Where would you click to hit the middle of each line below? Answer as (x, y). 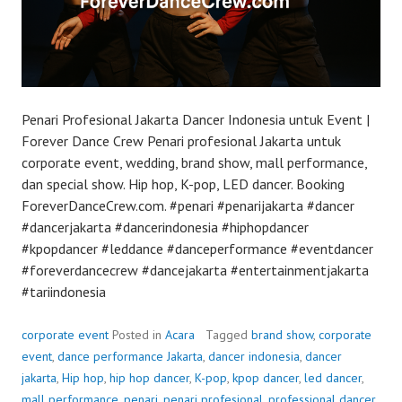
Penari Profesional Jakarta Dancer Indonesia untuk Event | (196, 119)
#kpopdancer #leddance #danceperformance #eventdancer (197, 248)
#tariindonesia (64, 291)
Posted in (139, 334)
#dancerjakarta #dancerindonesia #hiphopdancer (165, 227)
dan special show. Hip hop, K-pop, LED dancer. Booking (183, 184)
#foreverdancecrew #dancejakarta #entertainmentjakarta (195, 270)
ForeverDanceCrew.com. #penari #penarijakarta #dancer (188, 205)
